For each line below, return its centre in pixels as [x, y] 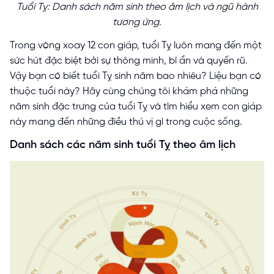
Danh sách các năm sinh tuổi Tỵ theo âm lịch [123, 145]
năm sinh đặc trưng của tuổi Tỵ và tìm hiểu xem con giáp [136, 106]
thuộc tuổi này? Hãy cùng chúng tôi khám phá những [129, 91]
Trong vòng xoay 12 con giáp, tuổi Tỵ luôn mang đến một [136, 45]
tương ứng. [137, 22]
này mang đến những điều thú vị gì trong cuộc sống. [126, 122]
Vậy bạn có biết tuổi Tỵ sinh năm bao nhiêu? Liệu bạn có [135, 76]
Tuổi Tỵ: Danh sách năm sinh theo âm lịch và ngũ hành [137, 7]
